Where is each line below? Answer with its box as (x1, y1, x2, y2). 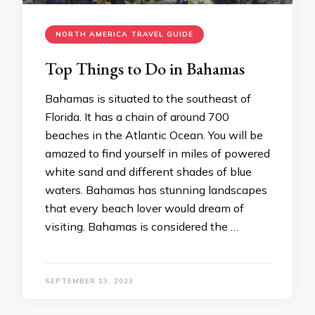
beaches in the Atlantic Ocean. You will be (45, 128, 263, 143)
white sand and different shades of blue (45, 165, 252, 179)
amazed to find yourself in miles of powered (45, 146, 270, 161)
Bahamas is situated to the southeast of (45, 91, 251, 106)
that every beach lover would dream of (45, 201, 244, 216)
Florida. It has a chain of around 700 (45, 110, 229, 124)
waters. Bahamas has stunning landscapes (45, 183, 267, 198)
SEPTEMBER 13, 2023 (45, 276, 134, 286)
